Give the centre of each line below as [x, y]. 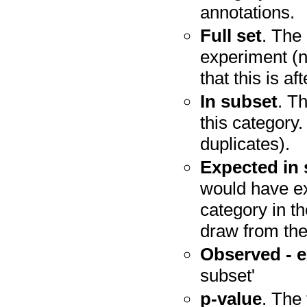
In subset [239, 101]
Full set [231, 36]
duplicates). [245, 144]
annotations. [248, 12]
